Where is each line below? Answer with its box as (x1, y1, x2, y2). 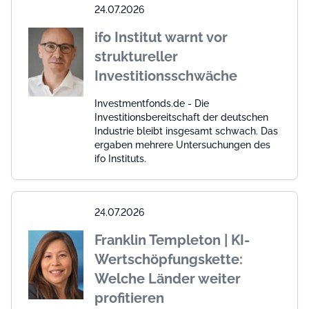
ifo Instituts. (94, 152, 146, 164)
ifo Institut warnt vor (94, 28, 228, 46)
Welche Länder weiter (94, 270, 241, 287)
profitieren (94, 289, 164, 306)
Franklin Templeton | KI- (94, 231, 250, 248)
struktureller (94, 48, 178, 65)
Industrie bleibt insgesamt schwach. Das (94, 125, 278, 137)
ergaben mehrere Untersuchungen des (94, 139, 270, 150)
